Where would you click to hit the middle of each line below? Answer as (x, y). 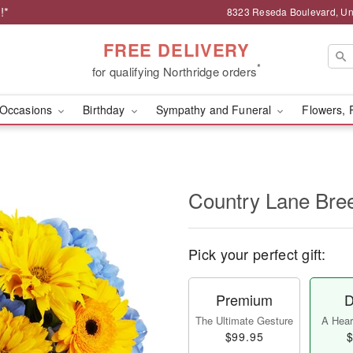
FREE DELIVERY (176, 49)
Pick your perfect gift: (257, 254)
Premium (244, 299)
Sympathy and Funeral (215, 110)
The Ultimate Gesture (244, 320)
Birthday (106, 110)
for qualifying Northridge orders (175, 71)
